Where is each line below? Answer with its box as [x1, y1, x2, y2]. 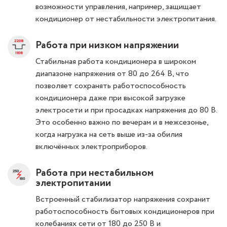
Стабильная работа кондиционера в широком [35, 56, 196, 67]
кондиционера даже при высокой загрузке [35, 92, 185, 104]
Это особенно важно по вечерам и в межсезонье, [35, 117, 208, 128]
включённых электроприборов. [35, 141, 147, 153]
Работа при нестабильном [35, 166, 154, 180]
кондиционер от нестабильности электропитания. [35, 13, 216, 25]
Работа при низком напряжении [35, 38, 179, 53]
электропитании [35, 176, 111, 191]
